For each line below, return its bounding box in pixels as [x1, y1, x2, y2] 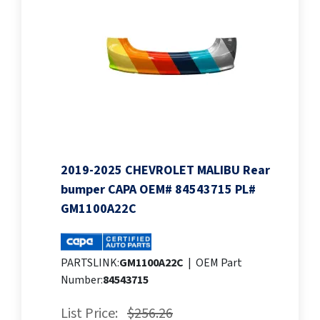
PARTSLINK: [61, 255, 119, 271]
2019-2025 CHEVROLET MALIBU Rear [61, 161, 270, 180]
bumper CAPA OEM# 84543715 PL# [61, 181, 256, 199]
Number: [61, 272, 103, 289]
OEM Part [196, 255, 242, 271]
